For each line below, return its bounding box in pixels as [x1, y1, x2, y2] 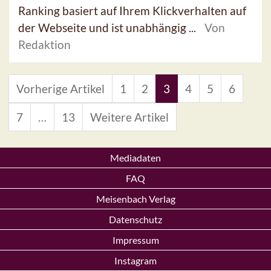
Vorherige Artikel [16, 81, 105, 96]
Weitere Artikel [90, 109, 169, 124]
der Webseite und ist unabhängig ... [18, 20, 198, 34]
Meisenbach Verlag [96, 193, 175, 204]
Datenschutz [109, 214, 162, 225]
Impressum [112, 234, 159, 246]
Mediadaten [110, 152, 161, 163]
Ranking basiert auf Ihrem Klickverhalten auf [18, 3, 246, 18]
